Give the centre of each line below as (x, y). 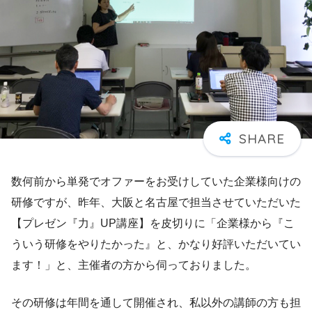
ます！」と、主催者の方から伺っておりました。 (134, 265)
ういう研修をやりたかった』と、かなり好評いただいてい (156, 244)
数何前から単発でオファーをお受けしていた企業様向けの (156, 181)
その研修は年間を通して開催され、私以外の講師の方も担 (156, 302)
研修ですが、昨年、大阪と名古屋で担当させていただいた (156, 202)
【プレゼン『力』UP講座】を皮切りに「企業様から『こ (153, 223)
